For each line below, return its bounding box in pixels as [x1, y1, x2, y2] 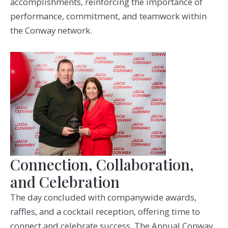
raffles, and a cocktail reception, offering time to [10, 205, 200, 217]
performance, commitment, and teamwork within [10, 10, 207, 22]
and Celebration [10, 171, 120, 191]
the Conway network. [10, 24, 92, 36]
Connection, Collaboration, [10, 154, 194, 174]
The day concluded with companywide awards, [10, 191, 196, 203]
